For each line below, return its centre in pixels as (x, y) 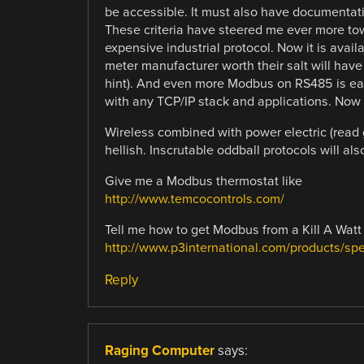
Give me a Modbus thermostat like (203, 181)
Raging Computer (159, 351)
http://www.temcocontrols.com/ (194, 199)
